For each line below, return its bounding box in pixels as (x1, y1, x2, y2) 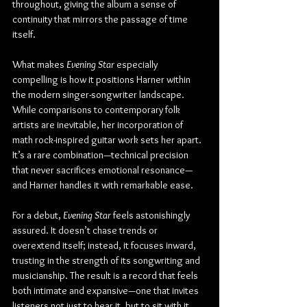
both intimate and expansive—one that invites (12, 284, 201, 297)
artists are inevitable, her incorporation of (12, 118, 185, 131)
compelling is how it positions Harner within (12, 73, 193, 86)
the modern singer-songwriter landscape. (12, 88, 186, 101)
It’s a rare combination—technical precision (12, 148, 191, 161)
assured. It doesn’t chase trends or (12, 223, 160, 236)
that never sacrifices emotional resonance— (12, 163, 193, 176)
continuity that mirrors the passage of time (12, 12, 190, 25)
